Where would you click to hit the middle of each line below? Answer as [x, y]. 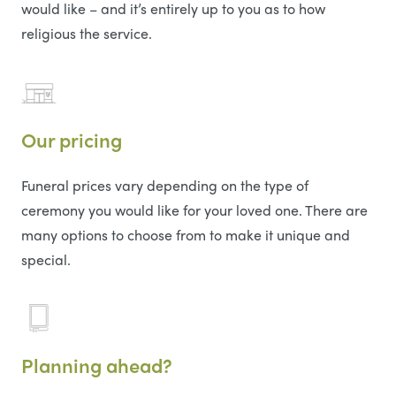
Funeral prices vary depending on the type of [165, 186]
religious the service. [87, 34]
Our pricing [72, 140]
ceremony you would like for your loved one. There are [194, 210]
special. [46, 260]
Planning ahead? [97, 366]
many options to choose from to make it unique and [186, 235]
